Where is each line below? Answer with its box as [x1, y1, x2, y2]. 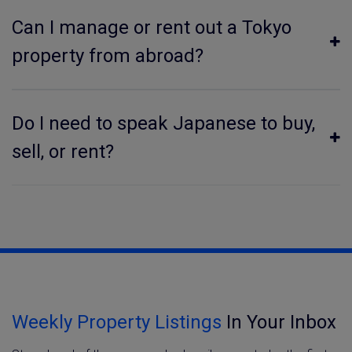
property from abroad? [12, 45, 203, 67]
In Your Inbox [222, 311, 336, 333]
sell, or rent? [12, 141, 114, 163]
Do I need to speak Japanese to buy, [12, 112, 315, 134]
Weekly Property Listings [12, 311, 222, 333]
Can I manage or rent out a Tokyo [12, 16, 291, 38]
